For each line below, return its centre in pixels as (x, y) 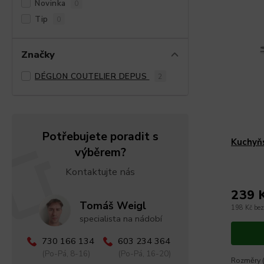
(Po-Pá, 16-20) (144, 253)
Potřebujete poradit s (100, 136)
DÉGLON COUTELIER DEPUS (92, 76)
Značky (38, 55)
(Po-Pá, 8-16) (66, 253)
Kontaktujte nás (100, 172)
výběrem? (100, 152)
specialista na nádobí (121, 219)
